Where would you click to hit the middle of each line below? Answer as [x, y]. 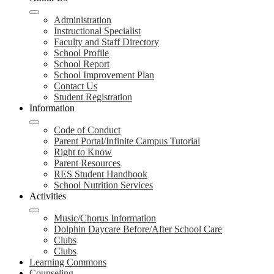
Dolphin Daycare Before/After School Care [138, 229]
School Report [82, 64]
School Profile [81, 53]
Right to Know [83, 152]
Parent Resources [87, 163]
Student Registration [93, 97]
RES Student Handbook [101, 174]
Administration [83, 20]
